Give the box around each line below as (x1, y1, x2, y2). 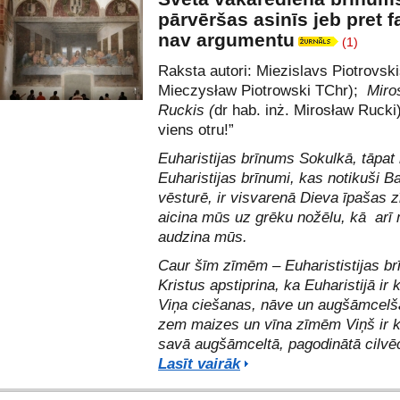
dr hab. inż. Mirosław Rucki (214, 102, 396, 119)
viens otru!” (158, 121, 234, 138)
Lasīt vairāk (158, 355, 240, 372)
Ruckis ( (158, 102, 214, 119)
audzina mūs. (158, 229, 247, 246)
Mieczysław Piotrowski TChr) (158, 82, 354, 99)
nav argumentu (158, 29, 295, 50)
